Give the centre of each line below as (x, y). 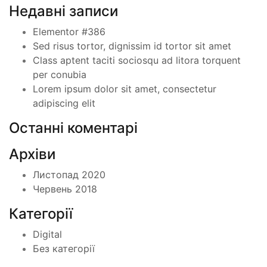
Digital (47, 234)
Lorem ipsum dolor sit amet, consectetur (125, 89)
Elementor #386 (69, 32)
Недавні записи (63, 11)
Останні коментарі (73, 128)
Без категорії (64, 249)
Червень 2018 (65, 189)
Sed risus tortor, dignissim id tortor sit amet (132, 46)
